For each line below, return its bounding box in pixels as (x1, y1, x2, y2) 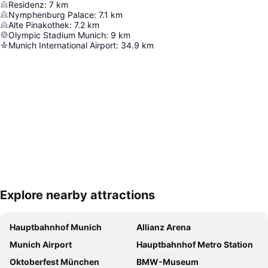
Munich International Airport (8, 39, 116, 50)
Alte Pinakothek (8, 19, 69, 30)
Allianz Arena (136, 221, 191, 232)
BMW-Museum (136, 256, 199, 267)
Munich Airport (10, 239, 72, 249)
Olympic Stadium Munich (8, 29, 106, 40)
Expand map (19, 198, 69, 209)
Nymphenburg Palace (8, 9, 94, 20)
